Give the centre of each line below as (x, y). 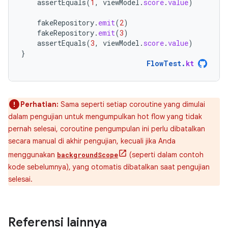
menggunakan (33, 154)
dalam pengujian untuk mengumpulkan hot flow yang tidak (105, 116)
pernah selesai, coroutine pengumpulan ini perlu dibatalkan (107, 129)
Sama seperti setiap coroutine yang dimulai (132, 104)
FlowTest (164, 63)
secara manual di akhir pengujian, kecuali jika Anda (92, 141)
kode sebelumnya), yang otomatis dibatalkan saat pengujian (109, 167)
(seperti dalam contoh (165, 154)
